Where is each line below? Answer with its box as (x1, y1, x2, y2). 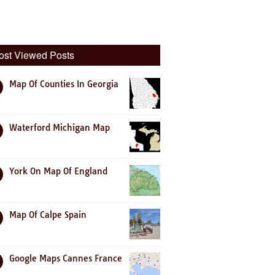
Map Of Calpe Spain (9, 209, 87, 220)
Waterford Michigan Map (9, 122, 110, 133)
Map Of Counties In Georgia (9, 79, 118, 90)
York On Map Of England (9, 166, 107, 177)
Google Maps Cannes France (9, 253, 122, 264)
